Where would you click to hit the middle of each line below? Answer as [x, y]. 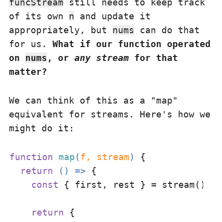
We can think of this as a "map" [93, 100]
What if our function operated [132, 44]
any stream [102, 58]
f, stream [105, 157]
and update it [112, 16]
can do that [167, 30]
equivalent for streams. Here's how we [110, 114]
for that [153, 58]
